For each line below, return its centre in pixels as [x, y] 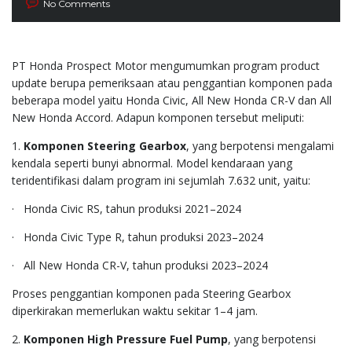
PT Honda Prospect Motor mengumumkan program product [166, 65]
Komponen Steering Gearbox [105, 145]
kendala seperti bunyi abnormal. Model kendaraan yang [152, 163]
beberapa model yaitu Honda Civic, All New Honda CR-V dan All [172, 100]
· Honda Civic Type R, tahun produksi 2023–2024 [137, 236]
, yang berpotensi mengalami [260, 145]
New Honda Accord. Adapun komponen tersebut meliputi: [158, 117]
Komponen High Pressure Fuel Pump [126, 339]
